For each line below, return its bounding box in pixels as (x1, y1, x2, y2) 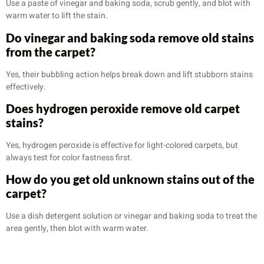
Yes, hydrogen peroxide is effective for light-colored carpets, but (6, 139, 238, 152)
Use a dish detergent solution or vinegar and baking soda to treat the (6, 210, 257, 223)
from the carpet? (6, 44, 95, 59)
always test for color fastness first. (6, 151, 133, 164)
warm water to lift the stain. (6, 9, 108, 22)
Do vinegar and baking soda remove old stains (6, 30, 254, 45)
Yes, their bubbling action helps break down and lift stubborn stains (6, 68, 253, 81)
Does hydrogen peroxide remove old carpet (6, 101, 240, 116)
